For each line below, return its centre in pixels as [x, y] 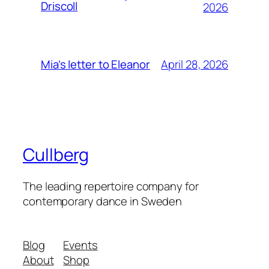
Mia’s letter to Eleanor [95, 65]
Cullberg [56, 155]
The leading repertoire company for [111, 186]
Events [80, 245]
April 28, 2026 [195, 64]
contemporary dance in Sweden [103, 201]
